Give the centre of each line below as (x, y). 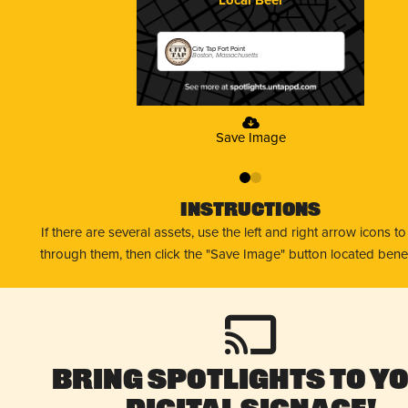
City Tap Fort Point (219, 48)
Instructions (250, 211)
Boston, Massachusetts (225, 55)
